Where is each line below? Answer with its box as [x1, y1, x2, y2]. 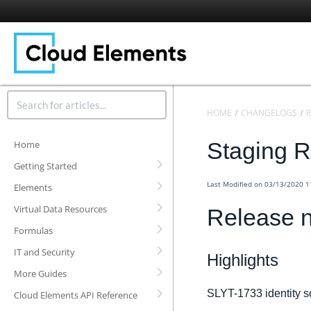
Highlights [207, 251, 278, 269]
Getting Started [14, 160, 77, 172]
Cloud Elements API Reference [14, 289, 137, 301]
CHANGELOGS [241, 107, 297, 119]
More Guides [14, 267, 67, 280]
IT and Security [14, 246, 75, 258]
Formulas [14, 224, 53, 237]
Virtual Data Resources [14, 203, 107, 215]
